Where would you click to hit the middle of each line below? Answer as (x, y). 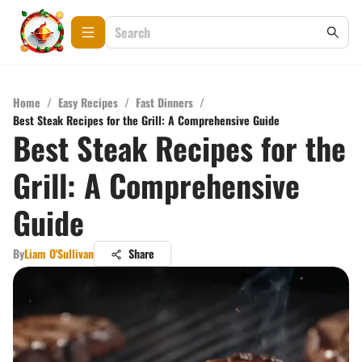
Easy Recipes (88, 102)
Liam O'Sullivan (59, 253)
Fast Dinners (164, 102)
